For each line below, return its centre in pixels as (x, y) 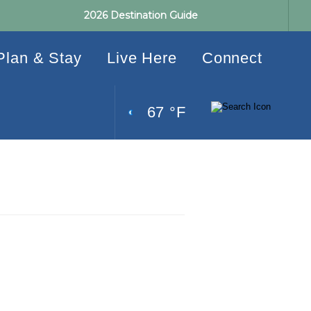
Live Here (142, 58)
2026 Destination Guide (141, 15)
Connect (232, 58)
